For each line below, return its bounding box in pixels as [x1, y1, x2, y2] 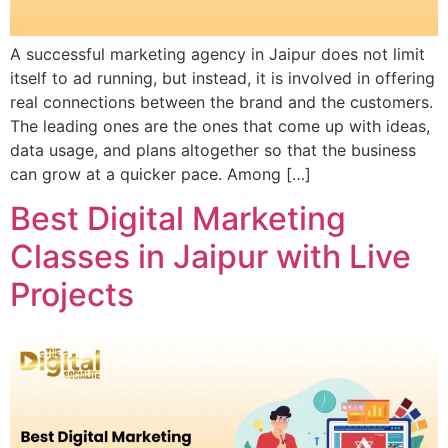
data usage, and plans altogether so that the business [10, 139, 416, 160]
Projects [10, 274, 134, 314]
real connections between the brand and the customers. [10, 91, 433, 112]
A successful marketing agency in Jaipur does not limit [10, 43, 425, 64]
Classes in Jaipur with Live [10, 236, 411, 276]
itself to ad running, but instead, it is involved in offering [10, 67, 435, 88]
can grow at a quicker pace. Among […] [10, 163, 311, 184]
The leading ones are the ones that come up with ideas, [10, 115, 430, 136]
